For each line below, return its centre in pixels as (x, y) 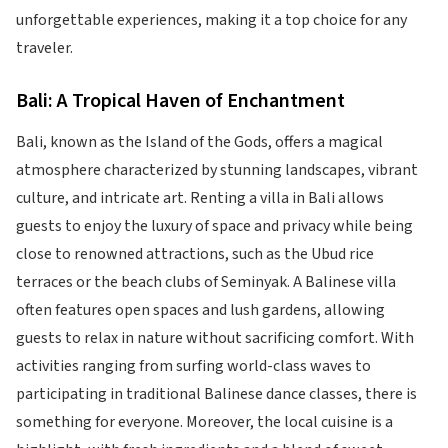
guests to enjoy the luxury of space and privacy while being (214, 226)
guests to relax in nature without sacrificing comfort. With (215, 338)
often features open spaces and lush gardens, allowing (200, 310)
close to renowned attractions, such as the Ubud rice (195, 254)
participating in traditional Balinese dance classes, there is (216, 394)
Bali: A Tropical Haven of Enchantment (180, 101)
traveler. (44, 48)
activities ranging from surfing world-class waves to (193, 366)
